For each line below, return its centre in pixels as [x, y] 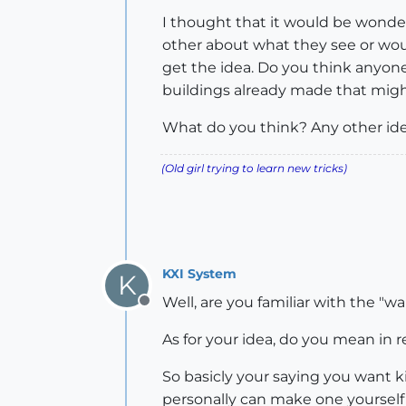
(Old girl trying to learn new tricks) [254, 168]
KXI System [199, 273]
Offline [167, 310]
